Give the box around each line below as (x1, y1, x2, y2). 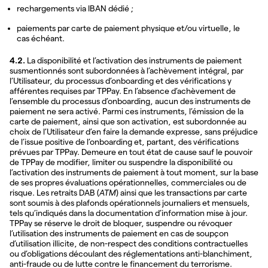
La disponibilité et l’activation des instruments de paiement (25, 56, 242, 66)
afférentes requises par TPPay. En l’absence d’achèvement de (10, 86, 236, 96)
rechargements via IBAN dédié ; (17, 4, 133, 14)
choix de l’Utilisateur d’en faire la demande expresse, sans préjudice (10, 127, 258, 137)
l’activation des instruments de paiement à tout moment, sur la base (10, 167, 258, 178)
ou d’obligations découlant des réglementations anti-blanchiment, (10, 249, 252, 259)
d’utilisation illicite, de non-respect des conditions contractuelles (10, 239, 248, 249)
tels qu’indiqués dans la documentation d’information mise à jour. (10, 208, 248, 218)
